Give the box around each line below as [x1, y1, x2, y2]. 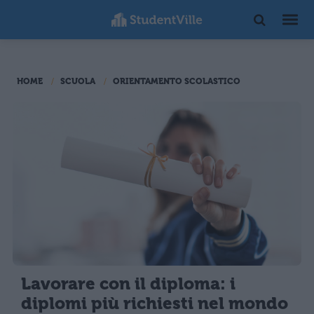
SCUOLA [60, 76, 95, 86]
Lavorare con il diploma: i [21, 274, 235, 294]
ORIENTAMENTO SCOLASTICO [113, 76, 240, 86]
